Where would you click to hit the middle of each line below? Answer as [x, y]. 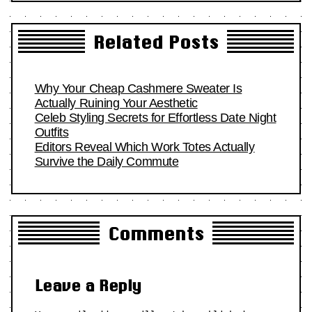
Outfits [52, 133]
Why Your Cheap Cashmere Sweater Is [138, 89]
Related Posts [156, 42]
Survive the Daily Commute [107, 162]
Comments [156, 233]
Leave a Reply [88, 285]
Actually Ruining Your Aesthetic [116, 103]
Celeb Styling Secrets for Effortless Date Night [155, 118]
